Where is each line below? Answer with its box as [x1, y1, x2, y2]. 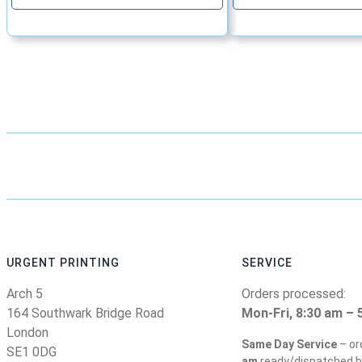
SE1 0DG [6, 343, 57, 360]
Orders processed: [242, 285, 346, 301]
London [6, 324, 48, 340]
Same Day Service [242, 337, 337, 351]
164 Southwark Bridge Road [6, 305, 164, 321]
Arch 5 [6, 285, 43, 301]
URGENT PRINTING [6, 255, 120, 269]
